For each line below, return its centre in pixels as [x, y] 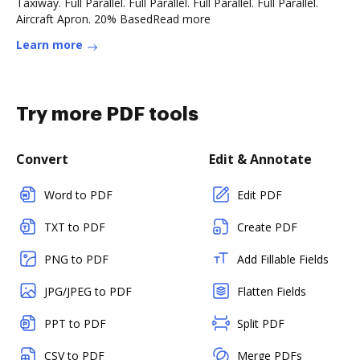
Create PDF [267, 227]
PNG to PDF [76, 259]
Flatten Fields [272, 291]
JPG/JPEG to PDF [88, 291]
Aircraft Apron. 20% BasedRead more [113, 19]
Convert [42, 159]
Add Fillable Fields [283, 259]
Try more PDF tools [107, 114]
